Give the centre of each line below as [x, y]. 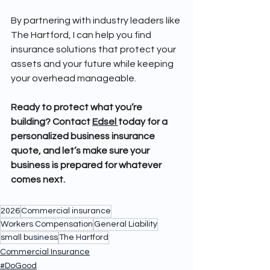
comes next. [38, 180]
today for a [144, 122]
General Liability [126, 224]
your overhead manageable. [74, 79]
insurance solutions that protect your [94, 50]
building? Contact [52, 122]
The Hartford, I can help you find [82, 35]
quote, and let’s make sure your [81, 151]
